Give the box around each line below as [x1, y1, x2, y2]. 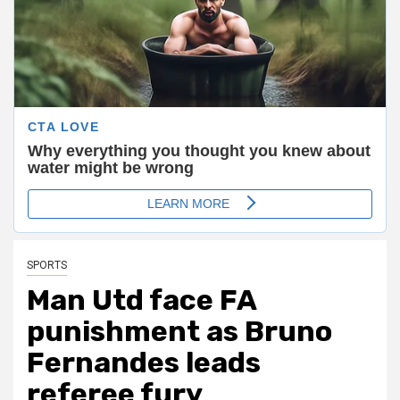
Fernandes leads [27, 345, 261, 379]
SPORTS [27, 258, 67, 271]
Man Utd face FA [27, 282, 256, 317]
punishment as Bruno [27, 313, 332, 348]
